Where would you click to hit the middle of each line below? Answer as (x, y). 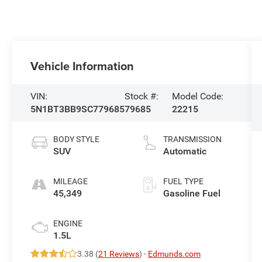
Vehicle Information (82, 66)
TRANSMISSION (192, 139)
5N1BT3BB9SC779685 (78, 109)
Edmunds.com (175, 254)
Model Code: (197, 96)
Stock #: (142, 96)
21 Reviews (119, 254)
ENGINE (68, 223)
